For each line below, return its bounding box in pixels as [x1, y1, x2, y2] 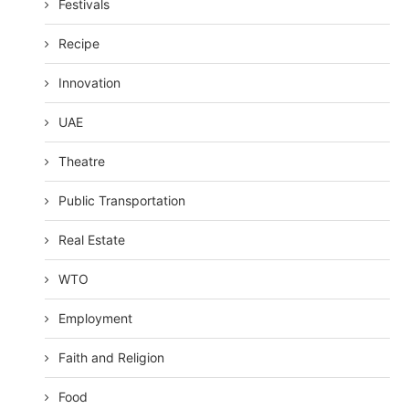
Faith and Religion [58, 350, 165, 366]
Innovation [58, 75, 121, 91]
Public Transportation [58, 193, 186, 209]
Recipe [58, 36, 100, 52]
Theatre [58, 153, 106, 170]
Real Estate [58, 232, 126, 248]
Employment [58, 310, 133, 327]
